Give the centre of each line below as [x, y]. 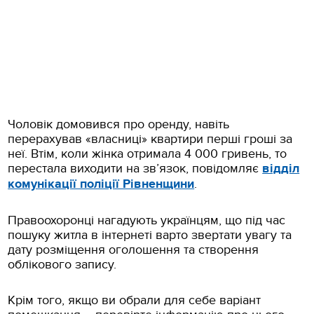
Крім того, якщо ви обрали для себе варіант [135, 300]
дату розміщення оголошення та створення [134, 250]
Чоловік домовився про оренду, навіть [119, 124]
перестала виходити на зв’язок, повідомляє [135, 168]
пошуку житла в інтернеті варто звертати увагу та [150, 235]
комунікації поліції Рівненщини [101, 184]
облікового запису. [62, 264]
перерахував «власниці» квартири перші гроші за [150, 139]
